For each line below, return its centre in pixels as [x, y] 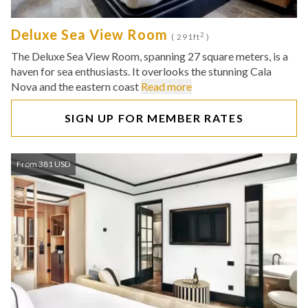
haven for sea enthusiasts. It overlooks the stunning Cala [141, 71]
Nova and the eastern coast [76, 86]
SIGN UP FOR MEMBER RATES [154, 118]
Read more [166, 86]
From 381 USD [43, 164]
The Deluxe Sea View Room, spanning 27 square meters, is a [150, 56]
